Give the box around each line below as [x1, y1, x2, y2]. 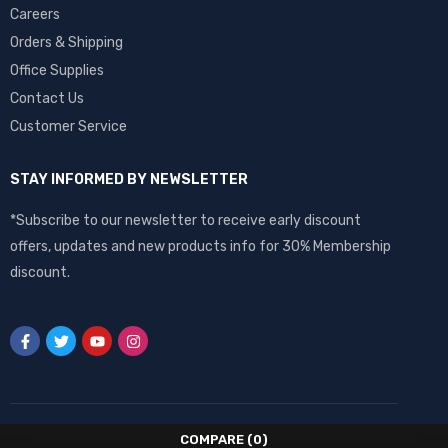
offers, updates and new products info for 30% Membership [10, 238, 391, 256]
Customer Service [10, 118, 127, 136]
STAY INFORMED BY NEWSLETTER [10, 171, 248, 189]
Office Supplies [10, 62, 104, 80]
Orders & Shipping [10, 34, 123, 52]
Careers [10, 6, 60, 24]
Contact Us [10, 90, 84, 108]
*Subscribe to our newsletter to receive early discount [10, 212, 361, 230]
